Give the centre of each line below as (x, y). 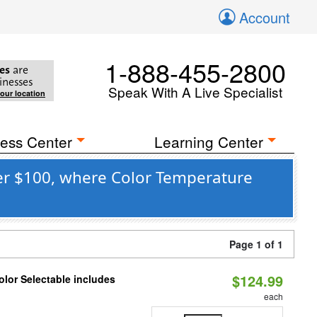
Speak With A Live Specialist (195, 92)
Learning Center (209, 142)
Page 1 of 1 (256, 244)
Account (265, 17)
